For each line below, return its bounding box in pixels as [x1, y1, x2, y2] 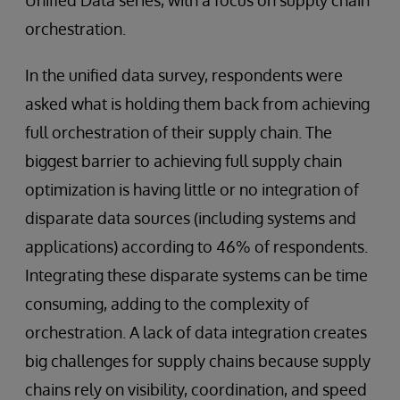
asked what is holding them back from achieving [25, 93, 370, 113]
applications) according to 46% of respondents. [25, 236, 368, 256]
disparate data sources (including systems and [25, 207, 356, 228]
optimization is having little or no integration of [25, 179, 359, 199]
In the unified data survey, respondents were [25, 64, 343, 85]
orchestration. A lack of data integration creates [25, 321, 367, 342]
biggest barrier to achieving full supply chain [25, 150, 342, 171]
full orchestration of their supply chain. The [25, 121, 332, 142]
